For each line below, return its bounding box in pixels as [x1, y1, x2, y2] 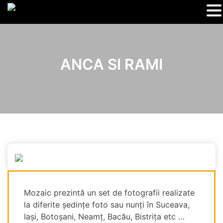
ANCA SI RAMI [60, 55, 163, 74]
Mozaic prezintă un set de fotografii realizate [24, 188, 195, 198]
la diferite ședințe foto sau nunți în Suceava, [24, 200, 190, 210]
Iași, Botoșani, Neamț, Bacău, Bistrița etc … [24, 212, 185, 222]
